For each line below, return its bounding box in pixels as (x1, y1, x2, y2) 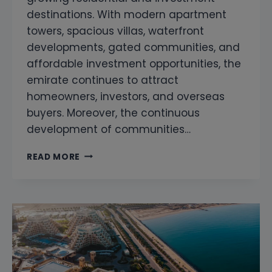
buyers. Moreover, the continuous (27, 105, 200, 120)
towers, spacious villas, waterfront (27, 23, 204, 38)
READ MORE (27, 151, 81, 163)
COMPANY (80, 160, 127, 172)
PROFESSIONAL (80, 211, 150, 223)
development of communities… (27, 121, 191, 137)
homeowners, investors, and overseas (27, 89, 225, 104)
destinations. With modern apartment (27, 7, 226, 22)
